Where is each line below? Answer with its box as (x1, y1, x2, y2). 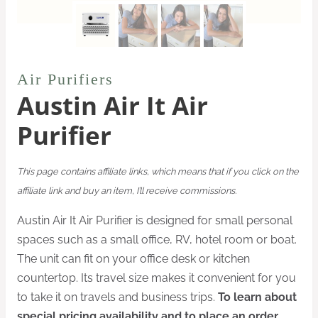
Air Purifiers (17, 70, 114, 88)
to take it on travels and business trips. (17, 290, 218, 304)
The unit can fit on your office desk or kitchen (17, 252, 250, 265)
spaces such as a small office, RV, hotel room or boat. (17, 233, 297, 246)
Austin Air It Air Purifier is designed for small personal (17, 214, 292, 227)
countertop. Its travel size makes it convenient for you (17, 271, 296, 285)
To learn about (218, 290, 297, 304)
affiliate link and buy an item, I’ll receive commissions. (17, 185, 236, 196)
